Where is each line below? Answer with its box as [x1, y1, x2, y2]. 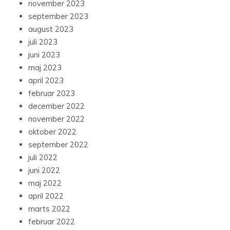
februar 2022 [28, 217, 75, 227]
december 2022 [28, 101, 85, 111]
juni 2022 [28, 165, 60, 176]
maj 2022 [28, 178, 62, 188]
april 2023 [28, 75, 64, 86]
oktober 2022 [28, 127, 76, 137]
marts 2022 [28, 204, 70, 214]
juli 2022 [28, 152, 57, 163]
